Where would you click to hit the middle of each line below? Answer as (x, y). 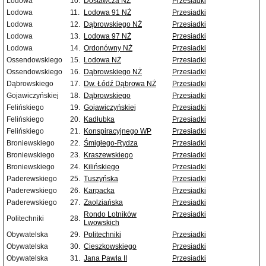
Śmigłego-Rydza (111, 143)
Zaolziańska (103, 203)
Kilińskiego (102, 167)
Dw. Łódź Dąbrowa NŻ (120, 84)
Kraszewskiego (108, 155)
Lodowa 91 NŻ (107, 13)
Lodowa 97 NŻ (107, 37)
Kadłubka (99, 120)
